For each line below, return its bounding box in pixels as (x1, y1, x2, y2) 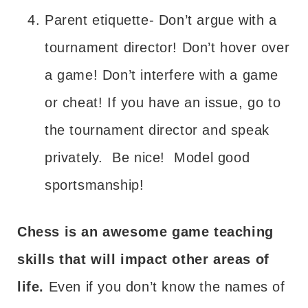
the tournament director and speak (45, 122, 269, 137)
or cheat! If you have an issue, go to (45, 94, 281, 110)
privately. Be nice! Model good (45, 149, 250, 165)
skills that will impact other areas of (17, 251, 269, 267)
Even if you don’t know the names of (44, 278, 285, 294)
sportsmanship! (45, 177, 144, 192)
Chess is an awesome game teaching (17, 223, 274, 239)
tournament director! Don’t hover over (45, 39, 290, 55)
